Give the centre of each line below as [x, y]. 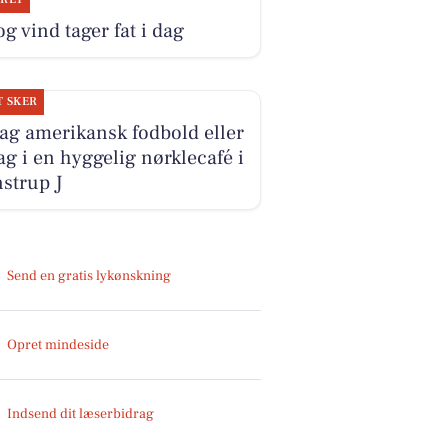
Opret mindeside [58, 344]
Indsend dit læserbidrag [81, 413]
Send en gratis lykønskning [89, 275]
